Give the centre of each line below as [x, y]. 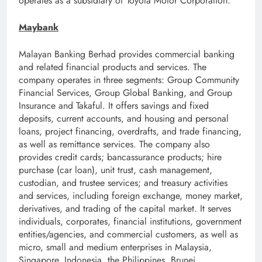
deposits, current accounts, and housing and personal [124, 119]
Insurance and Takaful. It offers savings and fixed [114, 106]
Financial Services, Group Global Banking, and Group [125, 93]
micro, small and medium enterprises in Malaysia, [115, 247]
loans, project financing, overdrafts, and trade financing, [130, 132]
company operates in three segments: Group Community [129, 80]
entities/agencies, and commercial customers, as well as [128, 235]
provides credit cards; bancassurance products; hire [120, 157]
